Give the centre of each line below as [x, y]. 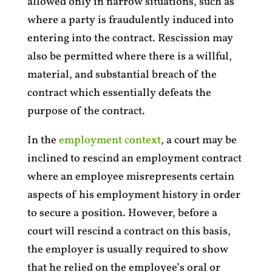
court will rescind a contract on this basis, [129, 232]
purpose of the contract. [86, 111]
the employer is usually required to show [127, 250]
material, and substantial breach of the [122, 75]
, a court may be [199, 141]
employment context [110, 141]
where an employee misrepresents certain [131, 177]
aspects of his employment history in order [134, 195]
